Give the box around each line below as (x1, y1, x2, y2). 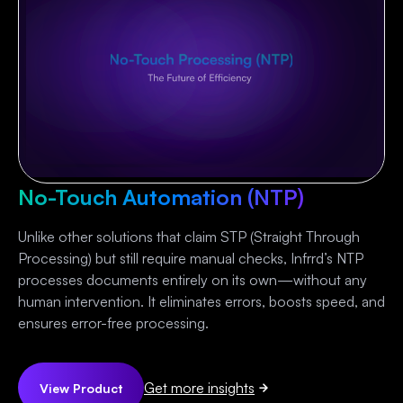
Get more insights (144, 379, 255, 398)
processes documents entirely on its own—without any (18, 271, 367, 290)
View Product (40, 380, 122, 396)
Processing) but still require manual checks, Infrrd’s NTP (18, 249, 363, 268)
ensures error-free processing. (18, 314, 209, 333)
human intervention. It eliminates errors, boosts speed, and (18, 292, 385, 311)
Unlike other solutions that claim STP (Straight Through (18, 228, 360, 246)
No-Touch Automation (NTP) (18, 184, 304, 211)
